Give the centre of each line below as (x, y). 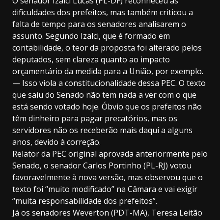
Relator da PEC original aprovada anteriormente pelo (110, 154)
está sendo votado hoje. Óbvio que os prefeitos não (107, 107)
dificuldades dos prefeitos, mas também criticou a (103, 13)
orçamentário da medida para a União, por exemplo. (108, 71)
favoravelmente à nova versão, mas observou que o (108, 178)
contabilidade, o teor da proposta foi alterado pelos (107, 48)
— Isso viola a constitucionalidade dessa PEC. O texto (109, 83)
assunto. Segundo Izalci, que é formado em (91, 36)
